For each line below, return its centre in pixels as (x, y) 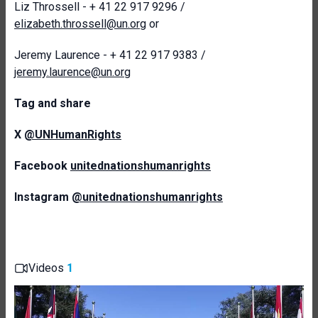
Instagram (43, 197)
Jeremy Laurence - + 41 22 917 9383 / (110, 55)
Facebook (42, 166)
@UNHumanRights (73, 135)
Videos (48, 268)
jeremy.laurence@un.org (72, 72)
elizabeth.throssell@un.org (80, 24)
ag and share (56, 103)
